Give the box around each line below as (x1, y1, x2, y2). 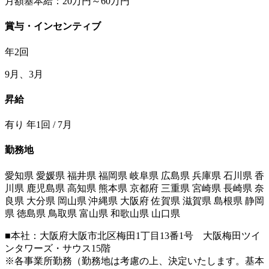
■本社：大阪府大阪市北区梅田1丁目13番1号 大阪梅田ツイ (5, 230, 261, 241)
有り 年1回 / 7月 (5, 119, 72, 130)
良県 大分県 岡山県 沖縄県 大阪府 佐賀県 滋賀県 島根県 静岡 (5, 195, 264, 206)
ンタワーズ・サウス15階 (5, 243, 110, 253)
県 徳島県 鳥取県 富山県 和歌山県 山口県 (5, 208, 180, 219)
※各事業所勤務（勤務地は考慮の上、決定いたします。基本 (5, 255, 264, 266)
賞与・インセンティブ (5, 21, 101, 32)
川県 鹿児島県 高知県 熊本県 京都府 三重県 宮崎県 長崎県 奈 (5, 183, 264, 193)
